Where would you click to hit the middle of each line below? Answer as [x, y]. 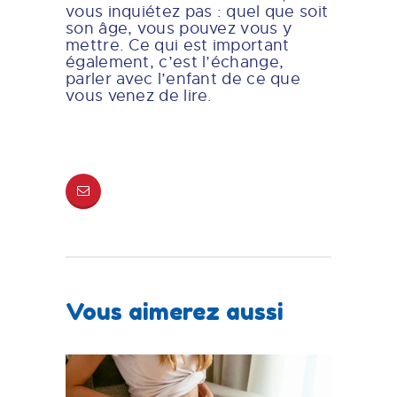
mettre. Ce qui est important [178, 46]
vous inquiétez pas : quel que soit [197, 12]
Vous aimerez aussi [175, 312]
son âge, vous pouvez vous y [179, 29]
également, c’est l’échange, [175, 62]
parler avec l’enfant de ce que [183, 79]
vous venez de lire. [139, 96]
